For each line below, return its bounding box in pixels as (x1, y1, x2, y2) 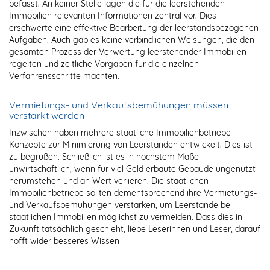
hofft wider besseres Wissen (9, 236, 119, 247)
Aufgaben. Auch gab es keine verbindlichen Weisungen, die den (9, 34, 254, 46)
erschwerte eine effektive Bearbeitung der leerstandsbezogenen (9, 22, 259, 34)
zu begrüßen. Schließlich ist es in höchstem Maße (9, 151, 199, 163)
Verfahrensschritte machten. (9, 71, 119, 82)
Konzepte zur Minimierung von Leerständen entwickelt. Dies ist (9, 139, 253, 151)
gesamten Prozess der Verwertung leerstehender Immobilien (9, 46, 246, 58)
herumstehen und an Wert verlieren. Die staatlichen (9, 175, 209, 187)
